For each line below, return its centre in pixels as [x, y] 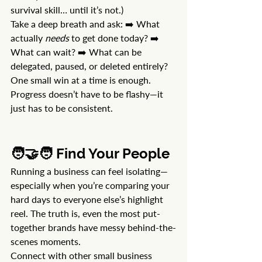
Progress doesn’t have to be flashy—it [88, 94]
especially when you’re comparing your [91, 185]
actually [28, 38]
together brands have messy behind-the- [93, 227]
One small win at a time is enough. [82, 80]
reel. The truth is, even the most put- [85, 213]
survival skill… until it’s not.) [67, 10]
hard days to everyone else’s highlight [88, 199]
